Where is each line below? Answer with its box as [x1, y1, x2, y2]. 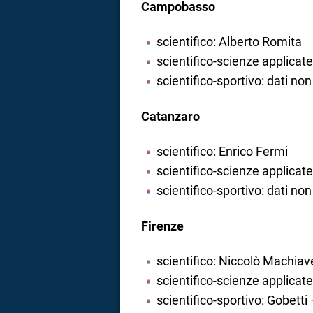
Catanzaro [141, 108, 200, 124]
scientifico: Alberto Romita [156, 34, 302, 50]
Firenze [141, 218, 184, 233]
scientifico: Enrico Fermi [156, 144, 288, 159]
